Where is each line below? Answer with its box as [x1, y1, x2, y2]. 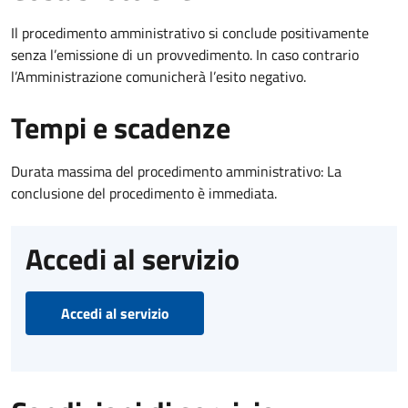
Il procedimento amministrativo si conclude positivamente [11, 22, 369, 45]
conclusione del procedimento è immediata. [11, 182, 277, 205]
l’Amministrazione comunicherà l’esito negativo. [11, 66, 306, 88]
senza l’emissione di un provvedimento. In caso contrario [11, 44, 359, 66]
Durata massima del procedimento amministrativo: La [11, 160, 342, 183]
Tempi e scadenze [11, 106, 230, 150]
